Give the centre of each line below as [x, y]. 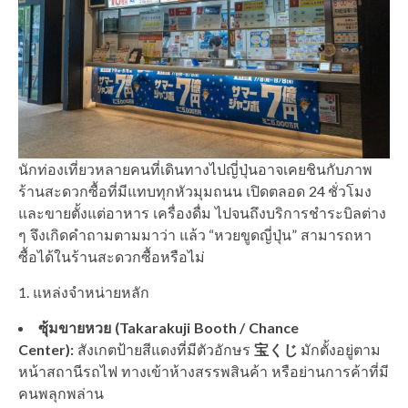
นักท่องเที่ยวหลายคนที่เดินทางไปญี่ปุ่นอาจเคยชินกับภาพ [195, 168]
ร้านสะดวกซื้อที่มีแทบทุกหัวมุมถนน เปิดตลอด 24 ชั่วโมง [195, 190]
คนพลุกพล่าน [61, 393]
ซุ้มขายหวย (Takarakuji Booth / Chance [169, 327]
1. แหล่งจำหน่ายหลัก [84, 291]
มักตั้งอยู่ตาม [339, 349]
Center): [46, 349]
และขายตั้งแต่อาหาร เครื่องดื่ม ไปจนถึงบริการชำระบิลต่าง [202, 212]
